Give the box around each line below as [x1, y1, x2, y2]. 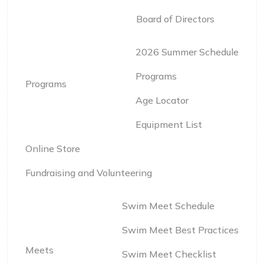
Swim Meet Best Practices [122, 224, 239, 236]
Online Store [25, 143, 80, 154]
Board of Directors [136, 13, 214, 25]
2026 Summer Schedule [136, 46, 239, 58]
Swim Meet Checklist [122, 248, 216, 260]
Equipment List [136, 118, 202, 130]
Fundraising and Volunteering [25, 167, 152, 179]
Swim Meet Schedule [122, 200, 214, 212]
